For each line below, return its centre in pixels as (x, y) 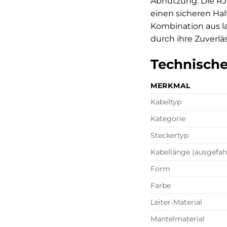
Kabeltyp (166, 102)
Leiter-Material (176, 202)
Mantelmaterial (178, 219)
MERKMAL (171, 86)
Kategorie (168, 119)
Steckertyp (169, 136)
